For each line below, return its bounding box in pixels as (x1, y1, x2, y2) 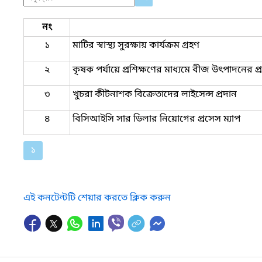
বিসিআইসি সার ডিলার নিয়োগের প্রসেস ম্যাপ (73, 112, 240, 126)
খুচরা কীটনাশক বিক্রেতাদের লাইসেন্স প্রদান (73, 88, 237, 101)
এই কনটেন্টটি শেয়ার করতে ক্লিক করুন (23, 191, 171, 205)
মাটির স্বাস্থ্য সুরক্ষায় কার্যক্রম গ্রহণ (73, 39, 199, 52)
